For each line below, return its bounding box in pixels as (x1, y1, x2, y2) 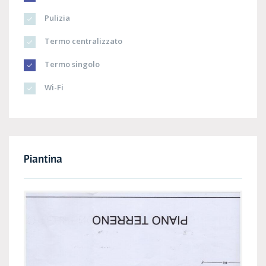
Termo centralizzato (43, 36, 122, 47)
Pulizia (43, 12, 70, 24)
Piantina (24, 152, 62, 166)
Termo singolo (43, 59, 100, 70)
